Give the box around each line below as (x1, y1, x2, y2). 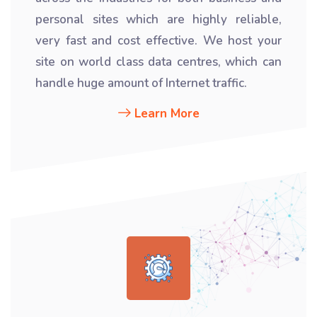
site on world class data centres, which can (35, 54, 282, 70)
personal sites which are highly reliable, (35, 11, 282, 28)
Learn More (134, 105, 200, 122)
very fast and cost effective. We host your (35, 33, 282, 49)
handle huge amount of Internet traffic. (35, 75, 247, 91)
